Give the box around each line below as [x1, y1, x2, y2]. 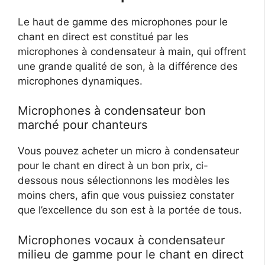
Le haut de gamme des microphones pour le [18, 15, 228, 28]
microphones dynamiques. [18, 75, 143, 87]
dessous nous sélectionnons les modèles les [18, 174, 230, 187]
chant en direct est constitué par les [18, 30, 189, 43]
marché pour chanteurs [18, 118, 147, 132]
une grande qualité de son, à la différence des [18, 60, 238, 72]
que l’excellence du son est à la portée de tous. [18, 204, 242, 216]
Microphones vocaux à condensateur [18, 232, 225, 247]
